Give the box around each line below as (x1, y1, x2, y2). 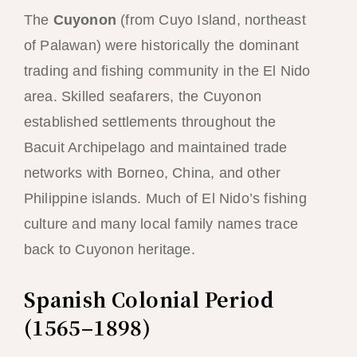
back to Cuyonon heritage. (23, 241, 195, 258)
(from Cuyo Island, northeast (116, 12, 306, 29)
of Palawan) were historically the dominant (23, 37, 300, 54)
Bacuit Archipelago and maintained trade (23, 139, 288, 156)
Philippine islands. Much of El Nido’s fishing (23, 190, 307, 207)
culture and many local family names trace (23, 216, 298, 233)
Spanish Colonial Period (23, 284, 274, 314)
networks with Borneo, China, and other (23, 165, 281, 182)
